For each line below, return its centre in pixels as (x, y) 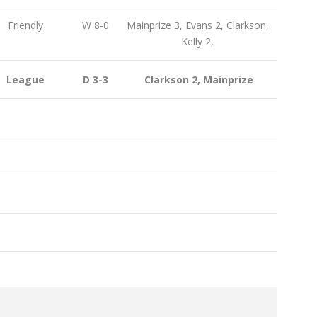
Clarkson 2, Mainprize (197, 79)
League (24, 79)
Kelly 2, (197, 41)
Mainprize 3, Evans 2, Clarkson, (197, 25)
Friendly (24, 25)
